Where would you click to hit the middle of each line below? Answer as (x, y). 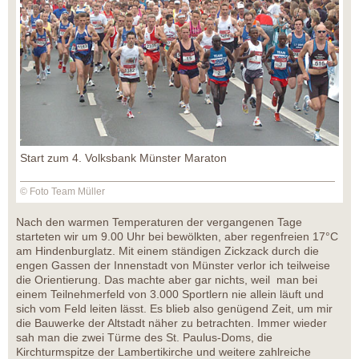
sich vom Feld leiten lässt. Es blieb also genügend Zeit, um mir (174, 308)
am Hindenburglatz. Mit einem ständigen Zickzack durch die (167, 250)
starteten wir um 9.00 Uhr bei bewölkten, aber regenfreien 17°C (177, 236)
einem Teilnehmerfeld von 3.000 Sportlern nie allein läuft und (170, 294)
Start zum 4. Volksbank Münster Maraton (123, 157)
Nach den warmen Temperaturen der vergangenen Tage (159, 222)
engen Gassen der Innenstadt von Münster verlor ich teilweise (173, 265)
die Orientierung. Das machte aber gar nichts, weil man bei (167, 279)
